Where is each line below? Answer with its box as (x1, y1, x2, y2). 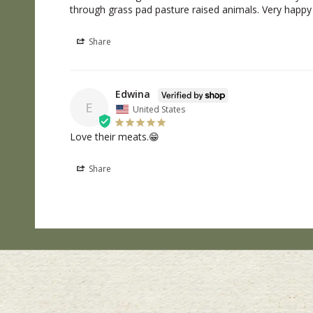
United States (133, 103, 185, 115)
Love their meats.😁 (70, 129, 159, 143)
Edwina (115, 87, 150, 101)
